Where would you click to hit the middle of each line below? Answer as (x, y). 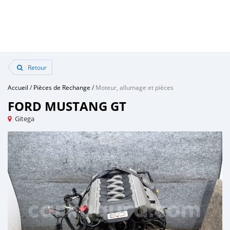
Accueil (18, 87)
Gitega (25, 119)
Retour (36, 67)
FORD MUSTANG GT (67, 106)
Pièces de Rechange (62, 87)
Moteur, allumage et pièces (135, 87)
